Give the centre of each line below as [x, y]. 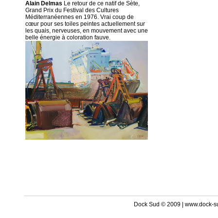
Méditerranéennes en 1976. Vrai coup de [80, 17]
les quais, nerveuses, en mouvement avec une [87, 31]
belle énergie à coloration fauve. [68, 37]
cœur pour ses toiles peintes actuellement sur [85, 24]
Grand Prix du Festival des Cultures [72, 10]
